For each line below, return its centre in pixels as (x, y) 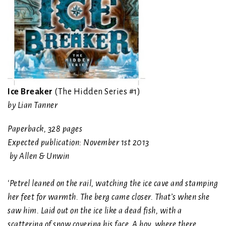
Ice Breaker (30, 92)
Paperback (26, 129)
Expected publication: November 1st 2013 (79, 143)
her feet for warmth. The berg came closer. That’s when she (108, 197)
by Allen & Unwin (42, 157)
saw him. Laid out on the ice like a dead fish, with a (95, 211)
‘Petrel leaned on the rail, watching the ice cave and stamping (113, 184)
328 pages (65, 129)
